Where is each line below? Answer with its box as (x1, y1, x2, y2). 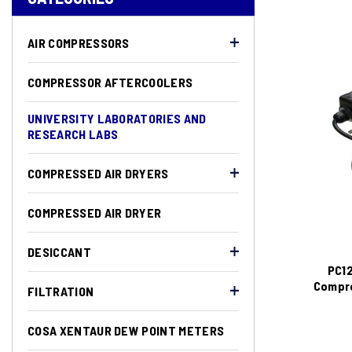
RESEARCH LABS (27, 126, 119, 141)
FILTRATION (27, 284, 94, 299)
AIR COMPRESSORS (27, 35, 130, 50)
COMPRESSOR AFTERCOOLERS (27, 75, 193, 90)
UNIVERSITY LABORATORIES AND (27, 111, 207, 126)
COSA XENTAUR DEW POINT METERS (27, 323, 225, 338)
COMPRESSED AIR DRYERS (27, 166, 169, 181)
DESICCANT (27, 244, 91, 259)
